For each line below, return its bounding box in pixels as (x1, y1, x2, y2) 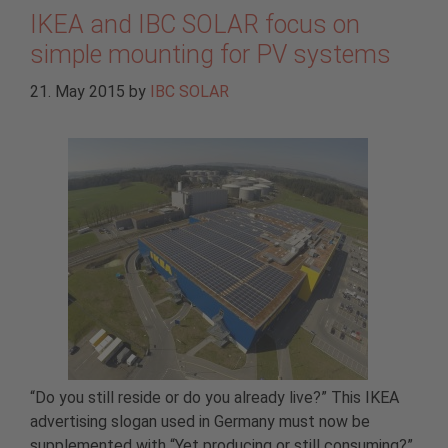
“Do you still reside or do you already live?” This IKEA (30, 388, 399, 408)
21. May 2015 (30, 81, 125, 101)
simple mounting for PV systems (30, 39, 391, 69)
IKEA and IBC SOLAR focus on (30, 9, 360, 39)
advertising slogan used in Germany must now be (30, 412, 370, 432)
